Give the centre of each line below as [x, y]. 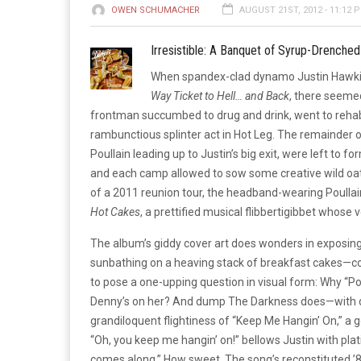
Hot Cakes [115, 212]
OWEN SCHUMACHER [156, 10]
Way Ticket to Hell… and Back [220, 96]
